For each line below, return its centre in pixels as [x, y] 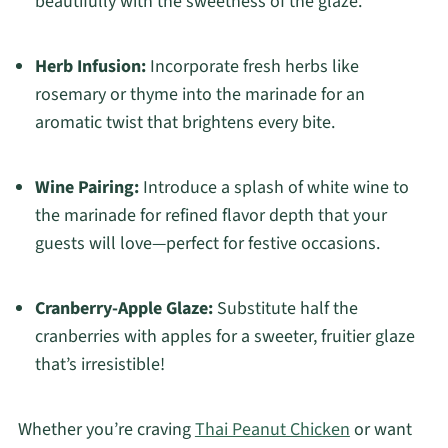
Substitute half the [285, 309]
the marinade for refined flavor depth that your [210, 216]
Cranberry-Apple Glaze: [123, 309]
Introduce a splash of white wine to [273, 188]
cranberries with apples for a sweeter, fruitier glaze [224, 337]
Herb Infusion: [90, 67]
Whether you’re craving [106, 430]
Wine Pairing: [86, 188]
